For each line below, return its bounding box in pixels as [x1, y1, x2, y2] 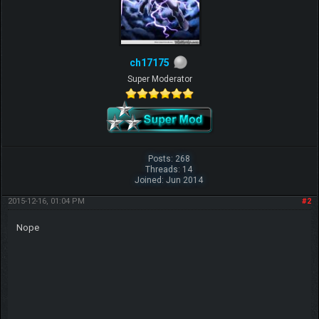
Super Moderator [127, 73, 192, 84]
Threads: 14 [145, 164, 193, 174]
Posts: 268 [147, 153, 190, 164]
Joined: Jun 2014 [135, 174, 204, 185]
